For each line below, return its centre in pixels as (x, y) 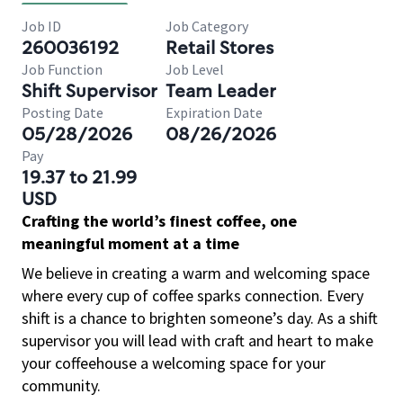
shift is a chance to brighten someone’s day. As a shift (200, 318)
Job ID (41, 26)
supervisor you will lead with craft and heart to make (197, 340)
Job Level (195, 69)
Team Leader (221, 91)
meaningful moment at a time (130, 243)
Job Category (207, 26)
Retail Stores (219, 48)
